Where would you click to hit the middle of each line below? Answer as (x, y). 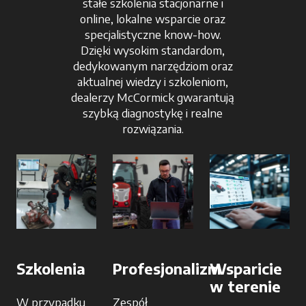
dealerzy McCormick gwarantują (153, 97)
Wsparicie (246, 269)
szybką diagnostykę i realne (153, 113)
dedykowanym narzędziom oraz (153, 66)
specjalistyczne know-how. (153, 34)
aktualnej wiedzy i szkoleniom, (153, 82)
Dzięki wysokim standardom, (153, 50)
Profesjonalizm (167, 269)
